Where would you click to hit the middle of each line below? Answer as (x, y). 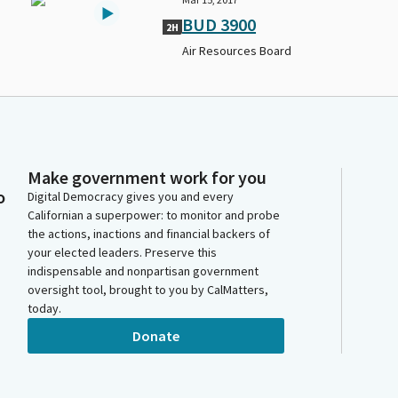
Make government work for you (147, 178)
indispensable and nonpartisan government (143, 271)
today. (44, 309)
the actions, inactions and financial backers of (149, 234)
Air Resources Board (237, 51)
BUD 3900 (219, 25)
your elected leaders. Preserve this (122, 253)
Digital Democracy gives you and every (131, 197)
